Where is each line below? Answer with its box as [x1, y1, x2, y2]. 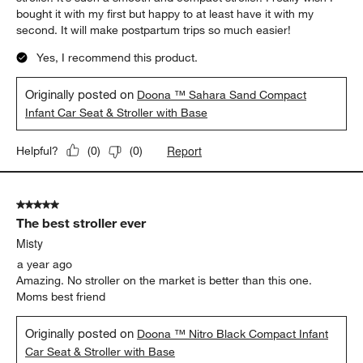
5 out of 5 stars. [16, 197, 97, 212]
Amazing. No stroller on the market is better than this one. [16, 272, 313, 288]
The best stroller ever [16, 214, 147, 231]
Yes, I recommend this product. [36, 49, 199, 65]
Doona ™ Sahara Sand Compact [137, 87, 307, 102]
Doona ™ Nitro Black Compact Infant [137, 326, 329, 341]
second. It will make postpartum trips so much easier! [16, 22, 292, 37]
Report [167, 142, 203, 159]
